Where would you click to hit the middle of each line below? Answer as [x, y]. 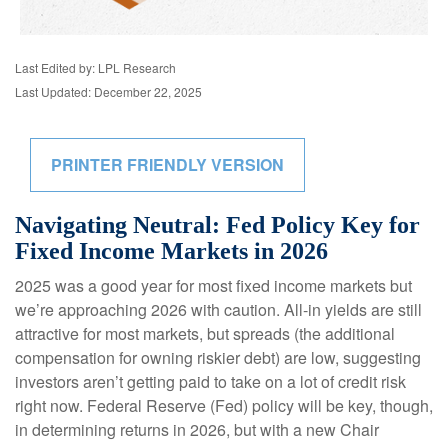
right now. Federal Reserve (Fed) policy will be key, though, [224, 405]
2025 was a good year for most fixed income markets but [213, 285]
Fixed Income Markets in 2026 [171, 251]
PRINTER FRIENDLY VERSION [167, 164]
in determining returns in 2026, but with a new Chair [197, 429]
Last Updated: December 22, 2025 [108, 91]
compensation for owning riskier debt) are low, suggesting [218, 357]
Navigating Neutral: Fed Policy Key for [217, 225]
